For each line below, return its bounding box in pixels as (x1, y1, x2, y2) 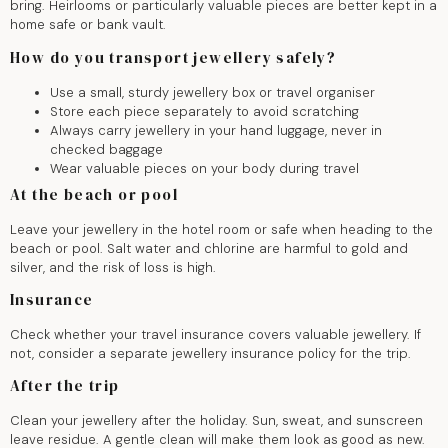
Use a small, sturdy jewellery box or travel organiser (50, 83, 375, 101)
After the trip (10, 375, 120, 397)
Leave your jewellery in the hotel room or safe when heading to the (10, 220, 433, 238)
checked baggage (50, 140, 163, 158)
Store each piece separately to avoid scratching (50, 102, 359, 120)
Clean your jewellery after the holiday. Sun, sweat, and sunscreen (10, 412, 423, 430)
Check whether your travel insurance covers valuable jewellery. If (10, 325, 421, 343)
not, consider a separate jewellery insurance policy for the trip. (10, 344, 411, 362)
